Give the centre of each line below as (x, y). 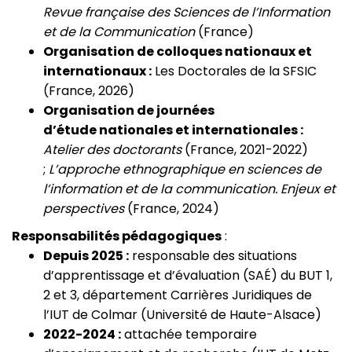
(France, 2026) (89, 91)
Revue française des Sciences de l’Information (187, 12)
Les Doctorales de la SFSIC (234, 71)
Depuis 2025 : (86, 256)
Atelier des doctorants (112, 150)
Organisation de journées (129, 110)
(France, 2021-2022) (245, 150)
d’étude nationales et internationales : (173, 130)
